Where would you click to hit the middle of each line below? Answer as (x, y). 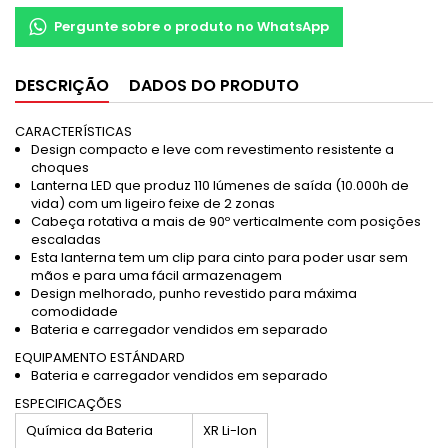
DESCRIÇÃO (62, 85)
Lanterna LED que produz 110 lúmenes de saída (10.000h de (220, 185)
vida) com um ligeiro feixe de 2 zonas (153, 203)
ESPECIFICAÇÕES (68, 403)
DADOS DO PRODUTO (214, 85)
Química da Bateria (89, 430)
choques (60, 167)
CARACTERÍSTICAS (73, 131)
